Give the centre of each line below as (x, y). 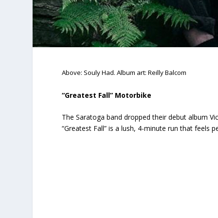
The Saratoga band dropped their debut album (136, 117)
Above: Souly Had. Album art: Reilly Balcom (124, 73)
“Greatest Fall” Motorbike (107, 95)
